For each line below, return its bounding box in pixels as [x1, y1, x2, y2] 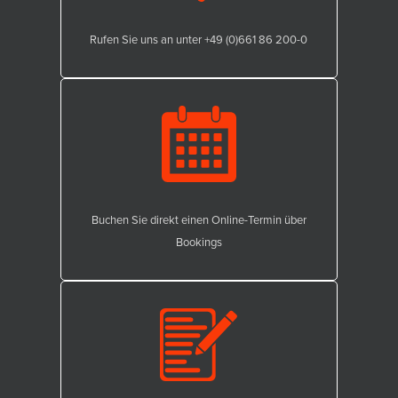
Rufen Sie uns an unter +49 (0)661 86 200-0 [90, 30, 308, 48]
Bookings [175, 233, 222, 251]
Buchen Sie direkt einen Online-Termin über [91, 211, 306, 228]
